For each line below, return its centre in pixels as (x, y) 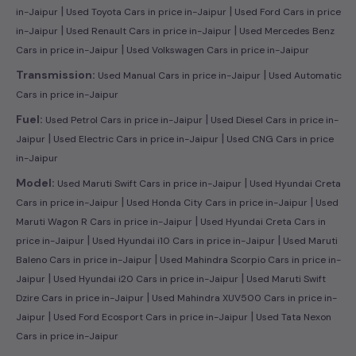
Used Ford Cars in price (286, 12)
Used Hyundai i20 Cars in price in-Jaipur (145, 279)
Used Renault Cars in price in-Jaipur (147, 31)
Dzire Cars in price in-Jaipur (80, 298)
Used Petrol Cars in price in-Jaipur (123, 120)
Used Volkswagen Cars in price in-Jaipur (217, 50)
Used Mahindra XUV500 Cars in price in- (243, 298)
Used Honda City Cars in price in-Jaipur (216, 203)
